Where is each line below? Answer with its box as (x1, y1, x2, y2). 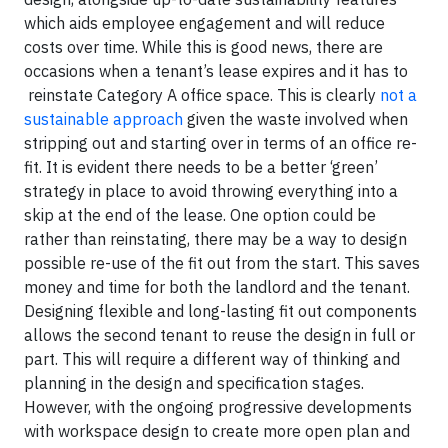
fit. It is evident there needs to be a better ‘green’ (24, 156, 378, 177)
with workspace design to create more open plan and (24, 420, 410, 441)
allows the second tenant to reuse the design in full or (24, 324, 415, 345)
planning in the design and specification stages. (24, 372, 364, 393)
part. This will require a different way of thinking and (24, 348, 400, 369)
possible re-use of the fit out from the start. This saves (24, 252, 420, 273)
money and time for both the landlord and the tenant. (24, 276, 410, 297)
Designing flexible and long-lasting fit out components (24, 300, 417, 321)
